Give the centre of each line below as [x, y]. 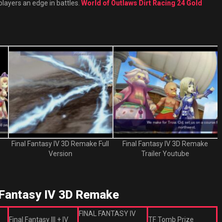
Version [60, 154]
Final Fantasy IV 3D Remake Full [60, 144]
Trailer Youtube [165, 154]
